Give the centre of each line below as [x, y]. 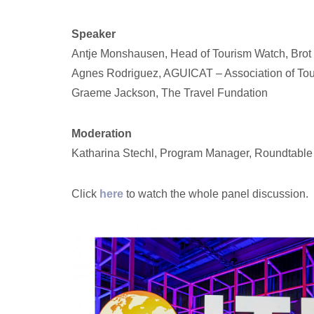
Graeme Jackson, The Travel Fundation [170, 93]
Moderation [102, 134]
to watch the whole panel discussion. [217, 194]
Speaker [94, 34]
